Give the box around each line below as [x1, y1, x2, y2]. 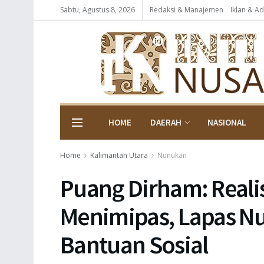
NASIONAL [207, 117, 246, 128]
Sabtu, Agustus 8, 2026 [60, 5, 135, 15]
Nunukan [157, 150, 187, 160]
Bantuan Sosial [60, 229, 208, 260]
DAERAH [150, 117, 181, 128]
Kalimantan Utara [90, 150, 148, 160]
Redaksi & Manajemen [150, 5, 223, 15]
